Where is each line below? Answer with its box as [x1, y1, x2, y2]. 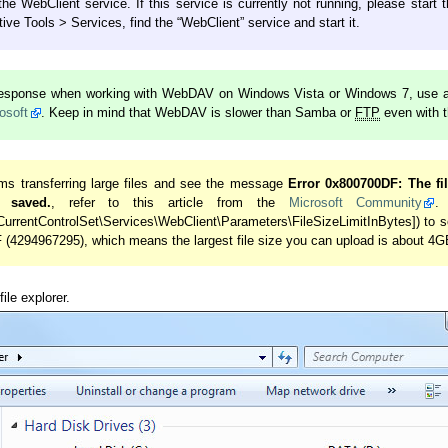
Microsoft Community [288, 196, 423, 211]
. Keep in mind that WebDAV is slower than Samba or [41, 106, 356, 121]
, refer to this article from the [50, 196, 289, 211]
